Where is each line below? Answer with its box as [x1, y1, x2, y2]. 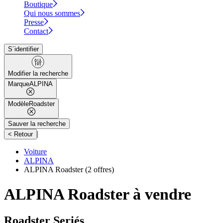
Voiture [24, 147, 47, 156]
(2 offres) [83, 165, 114, 174]
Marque [8, 80, 29, 88]
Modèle [8, 100, 29, 108]
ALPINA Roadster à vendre [4, 185, 191, 203]
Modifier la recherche [8, 70, 68, 78]
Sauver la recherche [8, 120, 66, 128]
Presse [24, 18, 44, 27]
